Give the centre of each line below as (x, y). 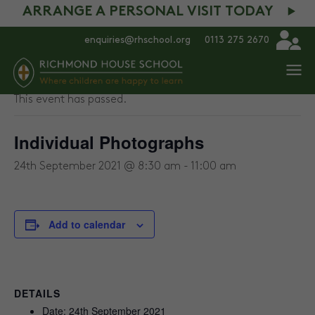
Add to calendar (87, 224)
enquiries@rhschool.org (137, 39)
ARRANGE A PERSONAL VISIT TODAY (148, 12)
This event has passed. (70, 99)
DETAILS (37, 294)
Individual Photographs (109, 142)
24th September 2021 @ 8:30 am (97, 166)
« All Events (46, 84)
